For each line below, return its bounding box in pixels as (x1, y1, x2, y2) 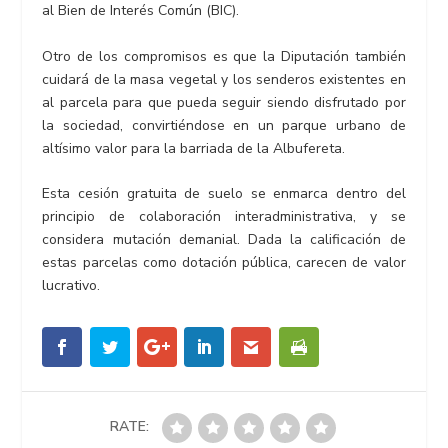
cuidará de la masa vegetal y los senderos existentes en (42, 69, 406, 89)
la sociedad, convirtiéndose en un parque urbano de (42, 115, 406, 135)
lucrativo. (42, 275, 101, 295)
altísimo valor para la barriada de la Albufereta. (42, 138, 346, 158)
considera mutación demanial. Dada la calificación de (42, 229, 406, 249)
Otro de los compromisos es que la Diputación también (42, 46, 406, 66)
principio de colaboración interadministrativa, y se (42, 206, 406, 226)
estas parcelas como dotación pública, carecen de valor (42, 252, 406, 272)
